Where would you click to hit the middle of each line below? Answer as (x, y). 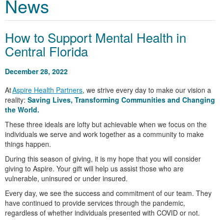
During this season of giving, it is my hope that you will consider (103, 159)
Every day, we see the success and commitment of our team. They (108, 193)
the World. (22, 110)
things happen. (28, 144)
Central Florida (46, 51)
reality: (16, 100)
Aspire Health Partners (47, 90)
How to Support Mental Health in (96, 37)
